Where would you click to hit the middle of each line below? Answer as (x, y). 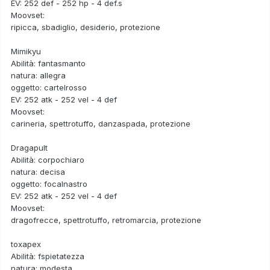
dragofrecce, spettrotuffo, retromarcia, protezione (106, 220)
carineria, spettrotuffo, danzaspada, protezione (101, 123)
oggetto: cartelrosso (49, 87)
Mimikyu (26, 51)
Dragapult (29, 147)
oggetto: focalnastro (49, 184)
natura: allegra (38, 75)
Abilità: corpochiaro (48, 159)
